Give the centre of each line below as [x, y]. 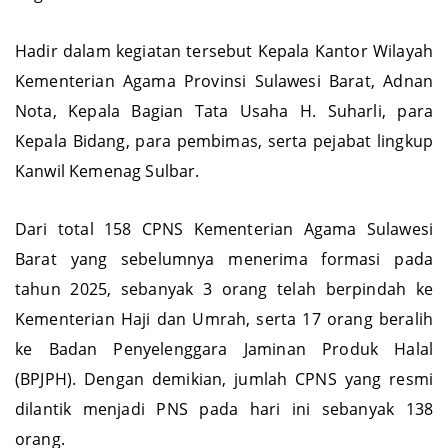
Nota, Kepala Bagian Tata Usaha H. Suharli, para [224, 130]
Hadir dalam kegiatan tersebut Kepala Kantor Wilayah [224, 70]
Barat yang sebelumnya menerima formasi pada [224, 278]
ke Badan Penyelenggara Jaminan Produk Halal [224, 368]
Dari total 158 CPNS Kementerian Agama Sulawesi [224, 248]
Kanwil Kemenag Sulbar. [107, 190]
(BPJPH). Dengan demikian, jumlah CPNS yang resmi [224, 398]
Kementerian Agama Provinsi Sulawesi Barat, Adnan [224, 100]
